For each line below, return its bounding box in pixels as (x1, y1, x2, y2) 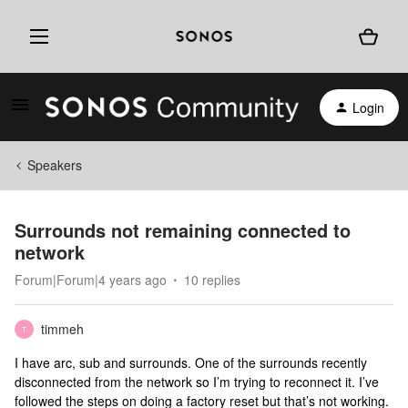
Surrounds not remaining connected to (15, 217, 351, 243)
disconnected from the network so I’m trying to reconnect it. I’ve (15, 372, 379, 391)
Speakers (27, 156, 82, 174)
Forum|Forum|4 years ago (15, 270, 167, 289)
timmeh (41, 320, 84, 338)
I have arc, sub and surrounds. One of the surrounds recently (15, 353, 367, 372)
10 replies (184, 270, 240, 289)
